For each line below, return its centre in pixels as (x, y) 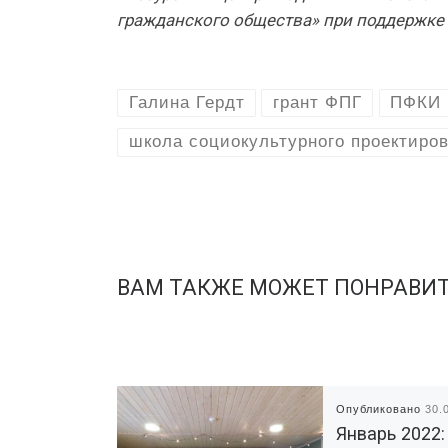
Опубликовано (381, 409)
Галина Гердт (186, 102)
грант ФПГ (317, 102)
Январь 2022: (391, 434)
